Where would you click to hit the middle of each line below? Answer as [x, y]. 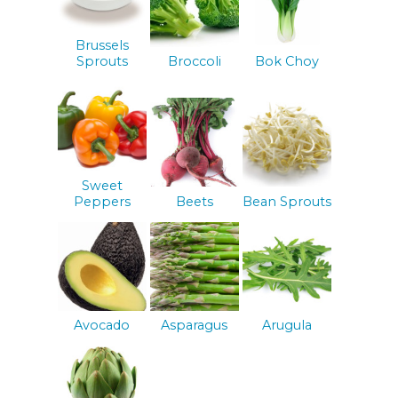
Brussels [102, 45]
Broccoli [194, 61]
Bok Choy [287, 61]
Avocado [102, 326]
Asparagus [195, 326]
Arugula [287, 326]
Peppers [102, 201]
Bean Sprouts [287, 201]
